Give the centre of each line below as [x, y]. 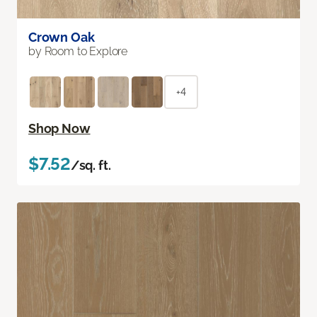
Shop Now [59, 129]
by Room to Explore [78, 52]
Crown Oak [62, 38]
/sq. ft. [91, 166]
